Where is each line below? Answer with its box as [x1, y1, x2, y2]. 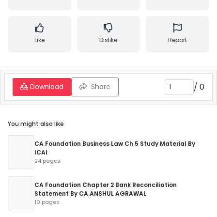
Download [28, 82, 63, 92]
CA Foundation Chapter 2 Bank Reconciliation [34, 181, 177, 189]
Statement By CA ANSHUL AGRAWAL [34, 189, 146, 198]
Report [168, 36, 187, 44]
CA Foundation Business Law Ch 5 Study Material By [34, 139, 195, 148]
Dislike [99, 36, 118, 44]
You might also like [8, 120, 64, 128]
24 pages [34, 157, 61, 165]
